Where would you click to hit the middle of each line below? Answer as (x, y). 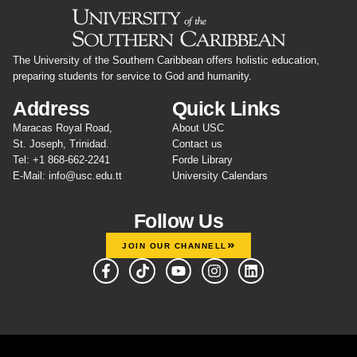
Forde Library (202, 160)
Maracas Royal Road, (63, 128)
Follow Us (178, 221)
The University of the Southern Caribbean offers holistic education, (166, 61)
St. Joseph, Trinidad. (61, 144)
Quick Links (226, 109)
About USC (198, 128)
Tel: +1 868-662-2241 (61, 160)
